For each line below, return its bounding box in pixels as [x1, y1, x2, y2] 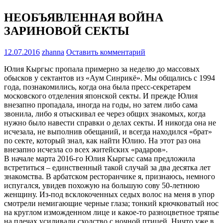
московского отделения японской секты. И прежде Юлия [4, 91, 198, 100]
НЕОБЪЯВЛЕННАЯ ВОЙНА [4, 10, 163, 24]
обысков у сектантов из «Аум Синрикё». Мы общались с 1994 [4, 73, 215, 82]
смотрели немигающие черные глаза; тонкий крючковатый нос [4, 199, 219, 208]
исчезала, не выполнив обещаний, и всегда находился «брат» [4, 127, 212, 136]
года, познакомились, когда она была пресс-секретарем [4, 82, 191, 91]
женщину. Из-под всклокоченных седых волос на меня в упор [4, 190, 215, 199]
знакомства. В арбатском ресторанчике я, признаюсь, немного [4, 172, 215, 181]
